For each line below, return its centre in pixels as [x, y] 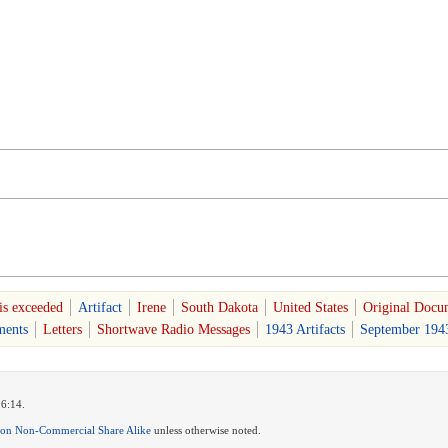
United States [310, 307]
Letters [62, 329]
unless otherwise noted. [206, 430]
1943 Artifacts [305, 329]
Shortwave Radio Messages [173, 329]
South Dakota [219, 307]
